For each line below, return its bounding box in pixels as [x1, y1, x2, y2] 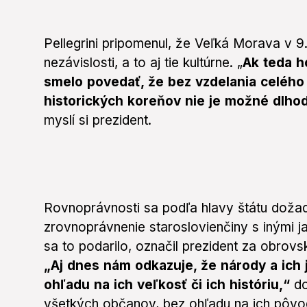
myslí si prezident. [44, 112, 151, 129]
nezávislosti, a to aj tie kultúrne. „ [44, 55, 243, 71]
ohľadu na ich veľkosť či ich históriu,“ [44, 277, 294, 293]
